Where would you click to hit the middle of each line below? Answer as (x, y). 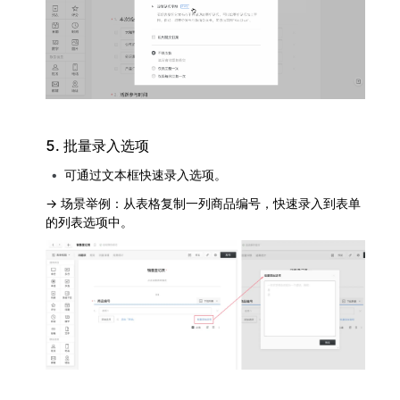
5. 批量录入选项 (97, 145)
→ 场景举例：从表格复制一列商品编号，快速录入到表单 (203, 203)
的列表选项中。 (89, 221)
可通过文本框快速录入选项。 (146, 174)
